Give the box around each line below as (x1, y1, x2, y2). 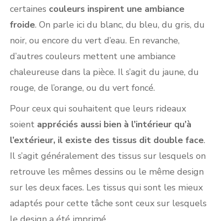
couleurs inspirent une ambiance (49, 3, 184, 15)
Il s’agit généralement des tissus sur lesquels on (10, 150, 206, 162)
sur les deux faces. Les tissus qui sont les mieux (10, 182, 203, 194)
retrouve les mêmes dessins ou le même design (10, 166, 204, 178)
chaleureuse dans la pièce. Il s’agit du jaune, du (10, 66, 199, 78)
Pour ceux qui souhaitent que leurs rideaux (10, 103, 186, 115)
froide (10, 19, 35, 31)
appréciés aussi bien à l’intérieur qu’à (37, 118, 191, 131)
